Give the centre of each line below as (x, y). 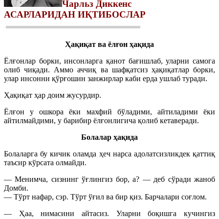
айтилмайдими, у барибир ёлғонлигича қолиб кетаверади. (101, 120)
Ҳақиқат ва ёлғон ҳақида (109, 44)
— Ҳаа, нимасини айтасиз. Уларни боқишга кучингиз (109, 213)
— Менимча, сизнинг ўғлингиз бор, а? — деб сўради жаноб (109, 179)
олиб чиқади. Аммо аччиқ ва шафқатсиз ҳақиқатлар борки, (109, 69)
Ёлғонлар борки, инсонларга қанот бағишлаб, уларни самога (109, 61)
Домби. (16, 188)
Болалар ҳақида (109, 137)
